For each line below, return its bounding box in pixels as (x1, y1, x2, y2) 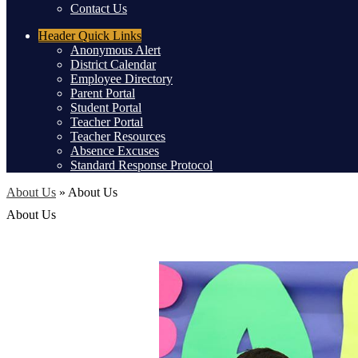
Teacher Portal (70, 115, 143, 129)
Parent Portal (70, 86, 135, 101)
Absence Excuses (70, 144, 159, 158)
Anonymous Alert (70, 43, 161, 58)
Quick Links (78, 29, 141, 43)
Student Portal (70, 101, 141, 115)
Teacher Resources (70, 129, 165, 144)
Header (38, 29, 78, 43)
